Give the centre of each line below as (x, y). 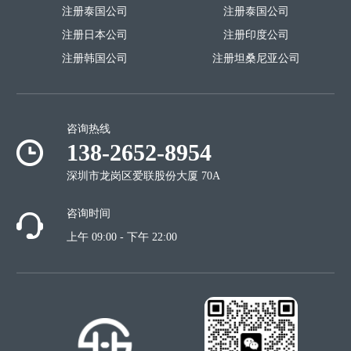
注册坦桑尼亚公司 (257, 58)
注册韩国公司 (94, 58)
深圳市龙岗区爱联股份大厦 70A (144, 176)
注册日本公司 (94, 34)
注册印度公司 (257, 34)
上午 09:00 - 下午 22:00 (122, 237)
